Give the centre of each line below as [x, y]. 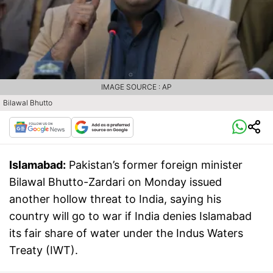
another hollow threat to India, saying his [115, 199]
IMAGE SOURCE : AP [136, 87]
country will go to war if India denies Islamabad [130, 216]
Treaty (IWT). [44, 250]
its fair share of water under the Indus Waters [126, 233]
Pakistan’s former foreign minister [156, 165]
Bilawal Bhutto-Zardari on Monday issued [115, 182]
